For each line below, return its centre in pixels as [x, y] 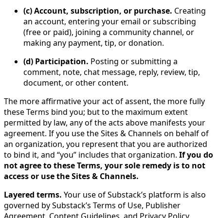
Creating [189, 10]
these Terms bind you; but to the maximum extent [96, 112]
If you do [196, 154]
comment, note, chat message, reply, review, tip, [112, 72]
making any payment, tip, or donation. [94, 43]
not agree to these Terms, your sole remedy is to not [105, 165]
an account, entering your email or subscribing [110, 21]
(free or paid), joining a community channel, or [109, 32]
